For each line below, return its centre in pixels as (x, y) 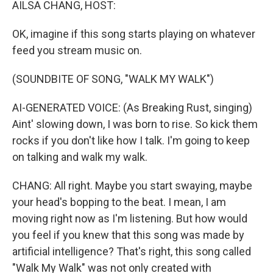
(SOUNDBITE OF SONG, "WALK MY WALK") (113, 79)
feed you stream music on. (77, 50)
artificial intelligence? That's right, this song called (132, 251)
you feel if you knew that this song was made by (128, 235)
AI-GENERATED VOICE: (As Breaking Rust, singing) (132, 108)
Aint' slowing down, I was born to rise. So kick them (135, 124)
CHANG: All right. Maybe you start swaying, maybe (132, 186)
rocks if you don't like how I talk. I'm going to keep (131, 140)
